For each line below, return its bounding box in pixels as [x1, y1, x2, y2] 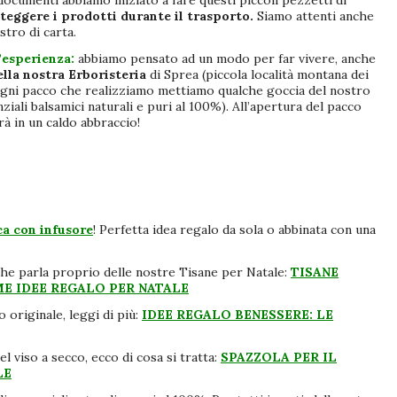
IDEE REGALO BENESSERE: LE [142, 307, 333, 323]
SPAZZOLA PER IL [221, 349, 337, 366]
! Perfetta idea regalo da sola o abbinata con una [93, 222, 376, 238]
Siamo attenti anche [253, 8, 374, 25]
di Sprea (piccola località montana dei [146, 66, 369, 83]
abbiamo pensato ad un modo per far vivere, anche [74, 51, 376, 67]
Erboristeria [68, 66, 146, 83]
